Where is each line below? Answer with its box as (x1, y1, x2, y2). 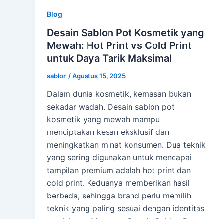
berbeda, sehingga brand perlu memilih (47, 191, 191, 201)
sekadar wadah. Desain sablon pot (47, 102, 175, 112)
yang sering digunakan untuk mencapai (47, 153, 192, 163)
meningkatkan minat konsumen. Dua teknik (47, 140, 206, 150)
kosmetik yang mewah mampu (47, 114, 160, 125)
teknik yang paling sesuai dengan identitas (47, 203, 204, 214)
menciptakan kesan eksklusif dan (47, 127, 169, 137)
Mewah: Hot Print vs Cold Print (47, 39, 192, 51)
